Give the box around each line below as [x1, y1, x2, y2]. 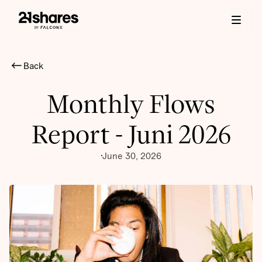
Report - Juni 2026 [31, 119, 231, 151]
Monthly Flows [47, 88, 215, 120]
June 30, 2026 [102, 150, 161, 161]
